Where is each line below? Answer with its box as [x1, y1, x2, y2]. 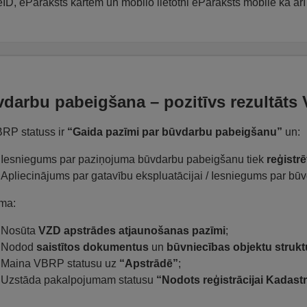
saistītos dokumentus [36, 241, 149, 253]
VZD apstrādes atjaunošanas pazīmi [38, 224, 225, 236]
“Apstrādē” [119, 257, 178, 269]
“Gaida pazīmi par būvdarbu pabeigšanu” [67, 125, 282, 138]
